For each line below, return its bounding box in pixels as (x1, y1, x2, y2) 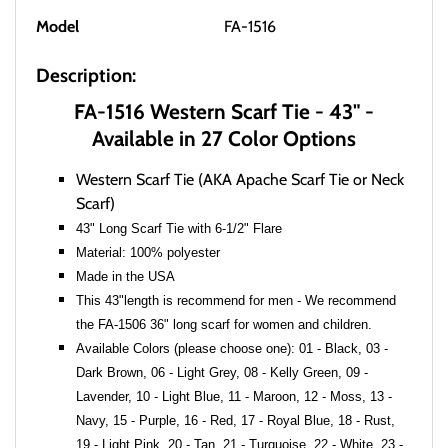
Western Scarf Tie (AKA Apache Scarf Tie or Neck (76, 170, 404, 190)
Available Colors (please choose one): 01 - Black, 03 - (76, 341, 388, 357)
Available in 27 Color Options (92, 126, 356, 152)
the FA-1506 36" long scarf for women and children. (76, 317, 372, 333)
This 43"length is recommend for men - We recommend (76, 293, 396, 309)
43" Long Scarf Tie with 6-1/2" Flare (76, 221, 286, 237)
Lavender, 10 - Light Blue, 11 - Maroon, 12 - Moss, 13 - (76, 389, 392, 405)
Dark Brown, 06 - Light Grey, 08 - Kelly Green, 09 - (76, 365, 368, 381)
